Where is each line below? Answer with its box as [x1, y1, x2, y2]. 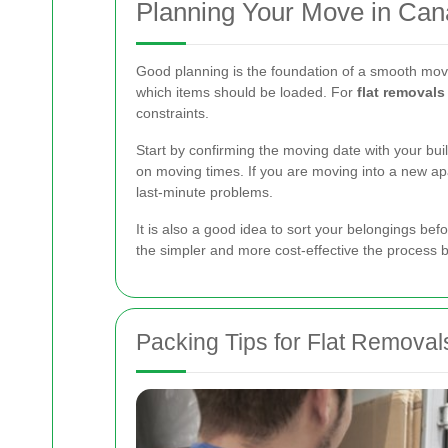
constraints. [136, 104, 209, 121]
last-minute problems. [136, 183, 273, 200]
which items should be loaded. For [136, 83, 357, 100]
